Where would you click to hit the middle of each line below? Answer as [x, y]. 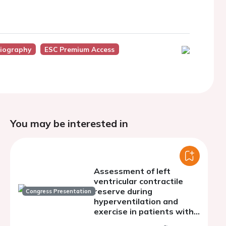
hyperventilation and [136, 201]
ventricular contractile [138, 181]
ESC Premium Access [80, 49]
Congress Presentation [59, 191]
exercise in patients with [144, 211]
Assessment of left [132, 171]
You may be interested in [69, 123]
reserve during [123, 191]
